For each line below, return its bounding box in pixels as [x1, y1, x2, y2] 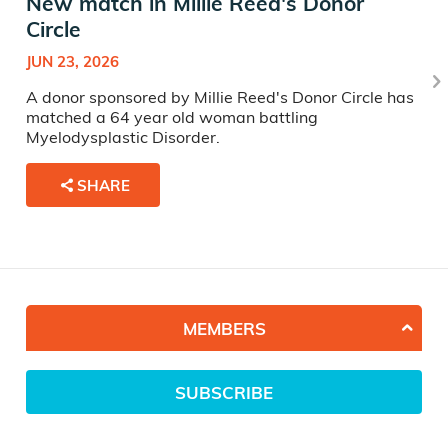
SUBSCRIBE [175, 381, 273, 403]
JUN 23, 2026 [26, 52, 119, 72]
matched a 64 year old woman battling [26, 107, 318, 128]
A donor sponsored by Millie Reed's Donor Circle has [26, 87, 414, 108]
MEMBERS [182, 317, 266, 339]
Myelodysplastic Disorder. [26, 127, 220, 148]
